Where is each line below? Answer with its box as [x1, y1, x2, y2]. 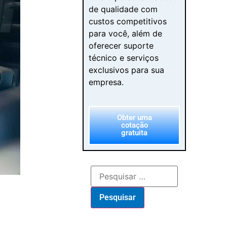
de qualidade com [89, 4, 158, 15]
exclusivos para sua [89, 65, 165, 75]
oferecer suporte [89, 41, 154, 51]
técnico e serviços [89, 53, 159, 63]
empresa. [89, 77, 124, 88]
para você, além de [89, 28, 163, 39]
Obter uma [117, 112, 152, 122]
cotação [121, 120, 148, 130]
